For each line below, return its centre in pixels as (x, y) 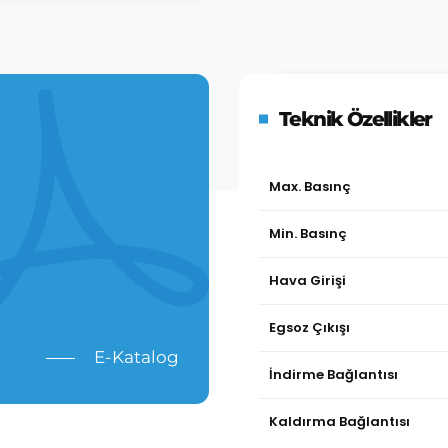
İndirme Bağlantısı (333, 374)
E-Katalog (136, 357)
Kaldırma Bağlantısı (339, 421)
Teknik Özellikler (355, 119)
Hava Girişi (307, 280)
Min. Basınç (308, 233)
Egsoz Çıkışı (309, 327)
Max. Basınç (310, 186)
